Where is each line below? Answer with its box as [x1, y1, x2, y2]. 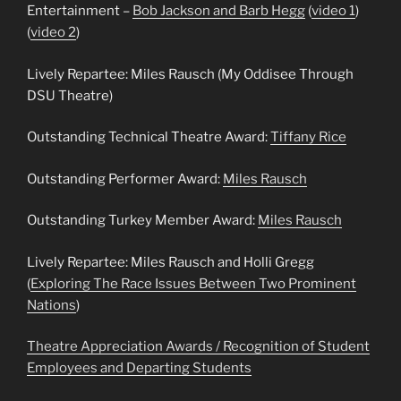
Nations [27, 296, 76, 313]
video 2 [30, 24, 76, 41]
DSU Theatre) [27, 87, 113, 104]
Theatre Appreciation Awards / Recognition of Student [27, 338, 370, 355]
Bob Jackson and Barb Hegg [132, 3, 305, 20]
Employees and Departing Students [27, 360, 252, 377]
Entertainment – [27, 3, 132, 20]
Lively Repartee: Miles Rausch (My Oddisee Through [27, 65, 354, 82]
